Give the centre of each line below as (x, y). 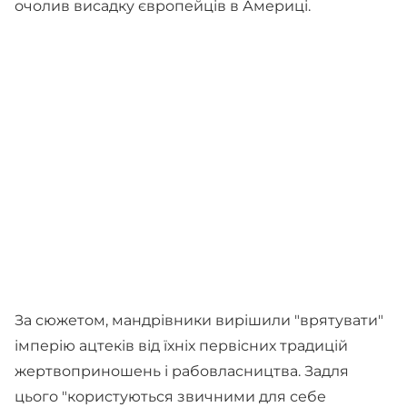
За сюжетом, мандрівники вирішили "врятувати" (199, 320)
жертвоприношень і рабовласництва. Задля (182, 371)
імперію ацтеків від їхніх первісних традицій (181, 346)
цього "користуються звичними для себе (170, 397)
